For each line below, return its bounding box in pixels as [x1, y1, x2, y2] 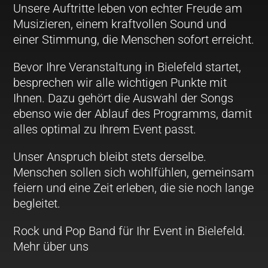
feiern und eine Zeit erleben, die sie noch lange [13, 180, 254, 195]
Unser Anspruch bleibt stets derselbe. [13, 149, 207, 164]
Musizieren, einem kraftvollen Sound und [13, 16, 227, 31]
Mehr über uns [13, 239, 89, 254]
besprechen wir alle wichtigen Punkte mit [13, 75, 227, 90]
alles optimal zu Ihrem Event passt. [13, 121, 197, 136]
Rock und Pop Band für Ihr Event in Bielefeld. [13, 223, 246, 238]
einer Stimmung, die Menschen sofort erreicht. [13, 32, 255, 47]
